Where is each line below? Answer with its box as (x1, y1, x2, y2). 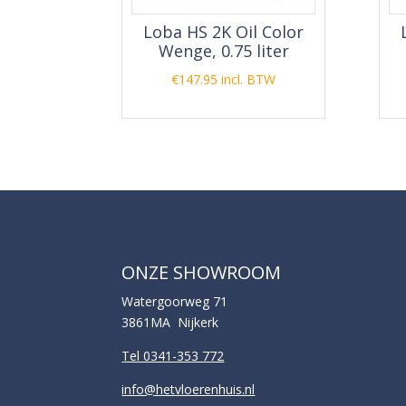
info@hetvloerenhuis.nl (121, 380, 256, 398)
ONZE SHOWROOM (121, 259, 282, 285)
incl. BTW (221, 71, 276, 88)
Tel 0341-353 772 (121, 346, 225, 364)
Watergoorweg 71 (121, 292, 228, 310)
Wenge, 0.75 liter (158, 40, 289, 62)
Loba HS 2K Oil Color (143, 21, 304, 43)
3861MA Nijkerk (121, 313, 219, 331)
